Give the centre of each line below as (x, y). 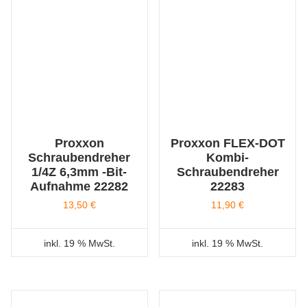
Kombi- (228, 157)
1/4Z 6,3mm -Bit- (79, 172)
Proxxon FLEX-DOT (228, 143)
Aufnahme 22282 (79, 186)
